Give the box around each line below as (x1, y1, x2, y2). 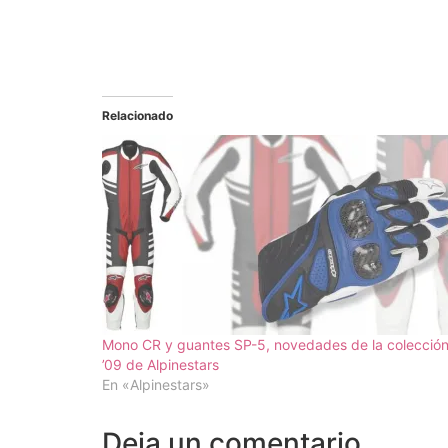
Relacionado (102, 107, 173, 123)
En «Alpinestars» (102, 375, 210, 393)
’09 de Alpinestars (102, 355, 219, 373)
